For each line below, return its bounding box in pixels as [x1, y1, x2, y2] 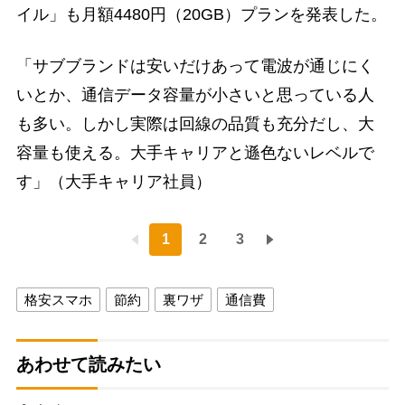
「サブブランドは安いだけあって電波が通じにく [15, 56, 374, 75]
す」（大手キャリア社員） [15, 172, 212, 191]
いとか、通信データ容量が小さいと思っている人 [15, 85, 374, 104]
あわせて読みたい [15, 353, 161, 374]
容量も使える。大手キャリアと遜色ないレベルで [15, 143, 374, 162]
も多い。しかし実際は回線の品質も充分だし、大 [15, 114, 374, 133]
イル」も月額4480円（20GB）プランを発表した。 [15, 5, 387, 24]
